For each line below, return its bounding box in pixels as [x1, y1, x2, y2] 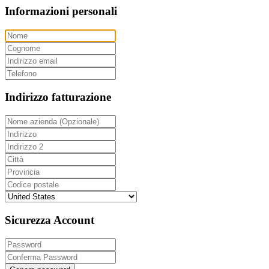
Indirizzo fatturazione [5, 91, 111, 104]
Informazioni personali [5, 5, 117, 17]
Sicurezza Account [5, 213, 94, 226]
